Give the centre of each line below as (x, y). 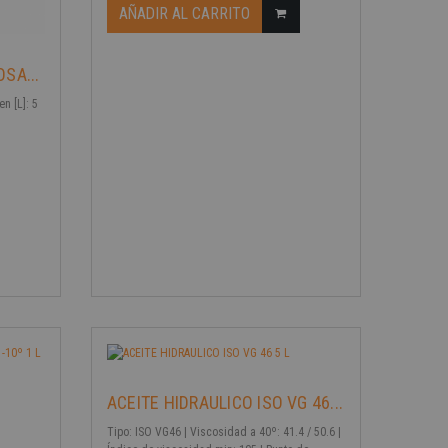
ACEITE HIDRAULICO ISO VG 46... (225, 402)
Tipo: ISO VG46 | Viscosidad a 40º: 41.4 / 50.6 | (223, 431)
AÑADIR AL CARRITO (184, 13)
